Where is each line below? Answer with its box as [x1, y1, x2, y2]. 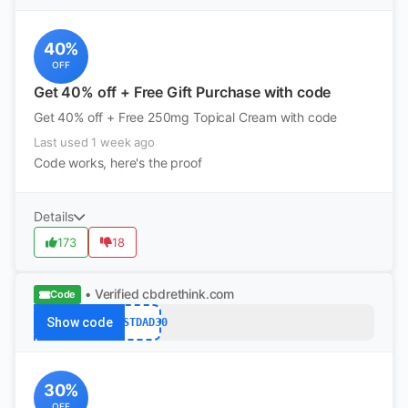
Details [34, 209, 74, 224]
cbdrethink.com [142, 286, 235, 301]
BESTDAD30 [109, 315, 168, 329]
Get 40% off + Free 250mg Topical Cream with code [34, 109, 338, 125]
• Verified [85, 286, 139, 301]
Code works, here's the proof [34, 155, 202, 170]
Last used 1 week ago [34, 135, 155, 149]
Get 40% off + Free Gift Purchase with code [34, 83, 331, 101]
